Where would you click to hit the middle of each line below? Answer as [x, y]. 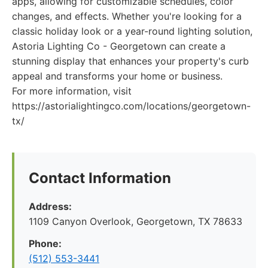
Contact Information [100, 178]
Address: [50, 206]
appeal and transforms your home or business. [117, 76]
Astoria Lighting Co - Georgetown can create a [119, 46]
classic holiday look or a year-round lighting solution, [132, 31]
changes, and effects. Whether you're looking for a [127, 16]
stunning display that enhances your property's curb [130, 61]
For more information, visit [72, 91]
